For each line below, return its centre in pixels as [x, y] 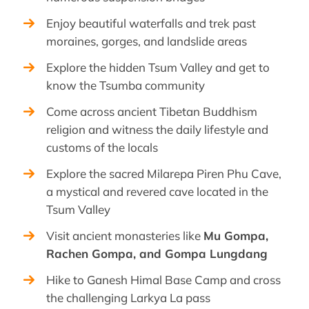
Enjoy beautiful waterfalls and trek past [151, 23]
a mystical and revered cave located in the [157, 192]
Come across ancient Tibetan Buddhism [152, 112]
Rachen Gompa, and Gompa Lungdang [157, 254]
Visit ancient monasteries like [125, 236]
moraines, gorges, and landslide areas [147, 41]
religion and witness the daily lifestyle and [157, 130]
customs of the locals [102, 148]
